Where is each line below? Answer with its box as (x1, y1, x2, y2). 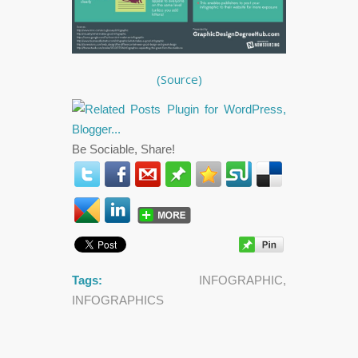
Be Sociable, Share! (72, 142, 175, 157)
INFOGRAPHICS (72, 293, 164, 308)
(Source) (156, 70, 202, 87)
